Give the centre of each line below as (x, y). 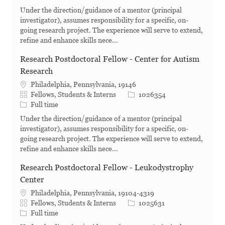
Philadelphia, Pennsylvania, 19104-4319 (92, 193)
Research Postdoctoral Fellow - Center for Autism (110, 59)
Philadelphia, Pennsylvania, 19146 (83, 85)
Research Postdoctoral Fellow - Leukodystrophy (107, 168)
